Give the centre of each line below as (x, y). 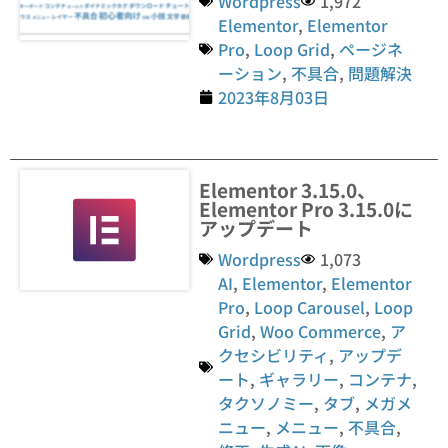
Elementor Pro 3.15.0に (306, 208)
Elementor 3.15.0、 (288, 189)
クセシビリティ (274, 354)
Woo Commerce (321, 330)
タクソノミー (266, 402)
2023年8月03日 (274, 96)
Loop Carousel (310, 306)
